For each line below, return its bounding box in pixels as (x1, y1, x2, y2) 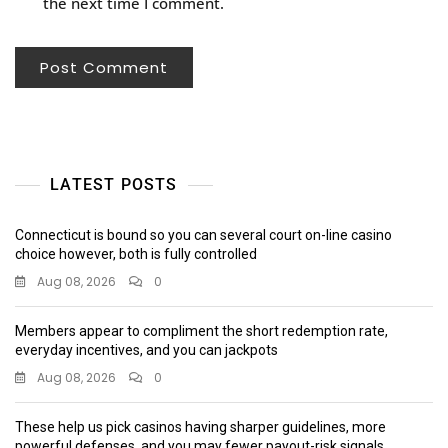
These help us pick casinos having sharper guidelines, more (15, 418, 386, 435)
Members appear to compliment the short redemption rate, (15, 322, 388, 339)
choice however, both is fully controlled (15, 245, 257, 262)
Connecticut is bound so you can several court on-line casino (15, 226, 392, 243)
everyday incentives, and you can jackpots (15, 341, 278, 358)
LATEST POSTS (50, 174, 178, 194)
